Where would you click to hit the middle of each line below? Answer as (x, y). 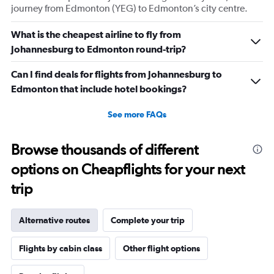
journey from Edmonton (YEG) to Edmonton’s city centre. (129, 8)
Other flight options (161, 248)
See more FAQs (137, 114)
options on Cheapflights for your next (128, 169)
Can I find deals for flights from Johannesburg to (117, 74)
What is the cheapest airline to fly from (96, 34)
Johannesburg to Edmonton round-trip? (99, 49)
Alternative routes (54, 220)
